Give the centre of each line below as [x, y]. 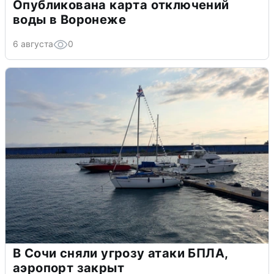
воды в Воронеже [69, 19]
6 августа [33, 43]
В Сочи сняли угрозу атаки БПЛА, [121, 253]
